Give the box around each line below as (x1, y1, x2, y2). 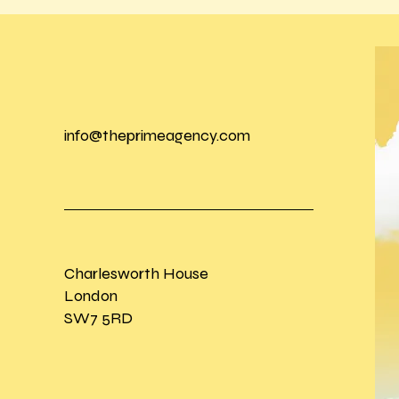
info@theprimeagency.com (63, 126, 250, 145)
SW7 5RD (63, 308, 133, 328)
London (63, 286, 118, 305)
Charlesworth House (63, 264, 208, 283)
